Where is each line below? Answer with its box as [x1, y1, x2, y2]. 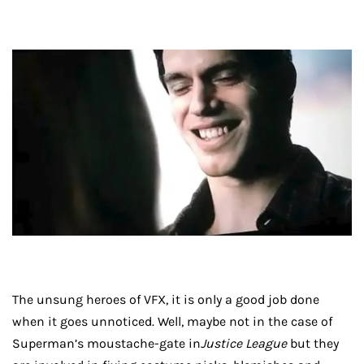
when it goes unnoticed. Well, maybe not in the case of [12, 314, 332, 330]
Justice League [201, 336, 287, 352]
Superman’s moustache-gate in [12, 336, 201, 352]
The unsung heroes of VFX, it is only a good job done [12, 292, 319, 308]
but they [287, 336, 339, 352]
